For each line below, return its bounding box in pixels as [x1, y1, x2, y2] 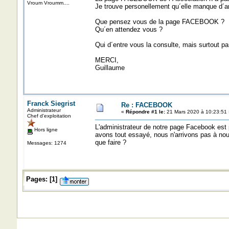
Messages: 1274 [27, 140, 66, 146]
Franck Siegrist [27, 100, 75, 107]
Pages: [26, 175, 48, 183]
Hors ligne [32, 127, 58, 132]
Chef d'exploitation [27, 113, 71, 119]
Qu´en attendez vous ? [95, 26, 163, 33]
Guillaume [95, 64, 125, 72]
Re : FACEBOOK [121, 101, 172, 109]
